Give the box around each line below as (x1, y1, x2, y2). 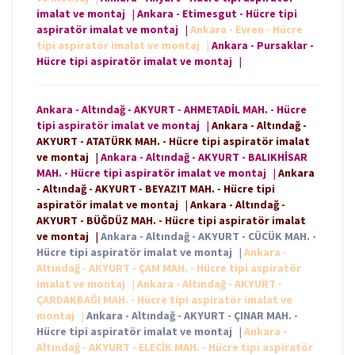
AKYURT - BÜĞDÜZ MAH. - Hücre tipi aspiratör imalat (36, 213, 306, 228)
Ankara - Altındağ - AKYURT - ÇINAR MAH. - (86, 308, 298, 323)
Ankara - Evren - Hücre (190, 22, 303, 37)
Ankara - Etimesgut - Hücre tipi (137, 6, 297, 21)
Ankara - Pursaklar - (212, 38, 314, 53)
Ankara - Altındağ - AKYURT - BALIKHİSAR (101, 150, 307, 165)
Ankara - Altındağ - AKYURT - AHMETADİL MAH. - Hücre (36, 102, 307, 117)
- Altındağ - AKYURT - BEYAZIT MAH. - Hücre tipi (36, 181, 275, 197)
